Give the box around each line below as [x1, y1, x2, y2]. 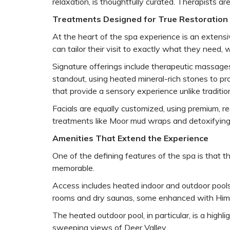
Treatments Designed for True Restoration [52, 13, 228, 24]
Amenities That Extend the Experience [52, 132, 208, 143]
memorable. [52, 162, 94, 173]
